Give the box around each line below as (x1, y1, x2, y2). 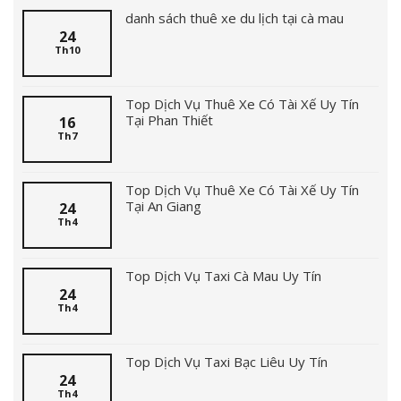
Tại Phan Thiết (125, 110, 213, 129)
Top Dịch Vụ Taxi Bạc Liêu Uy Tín (125, 352, 328, 371)
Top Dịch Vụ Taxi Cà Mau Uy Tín (125, 266, 321, 285)
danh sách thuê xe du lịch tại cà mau (125, 8, 344, 27)
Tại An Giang (125, 196, 201, 215)
